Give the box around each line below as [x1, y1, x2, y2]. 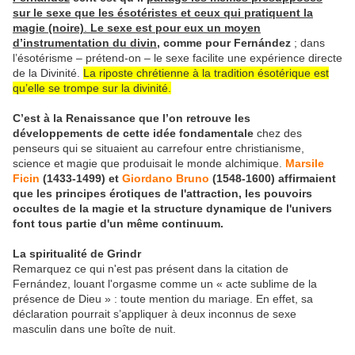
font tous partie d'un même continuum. [13, 217, 223, 231]
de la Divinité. [13, 67, 83, 80]
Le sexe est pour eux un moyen [90, 21, 261, 35]
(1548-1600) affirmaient [209, 172, 336, 185]
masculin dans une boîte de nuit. [13, 323, 176, 336]
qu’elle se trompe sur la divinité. [13, 82, 171, 95]
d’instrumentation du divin [13, 36, 157, 50]
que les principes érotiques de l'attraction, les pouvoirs [13, 187, 312, 200]
